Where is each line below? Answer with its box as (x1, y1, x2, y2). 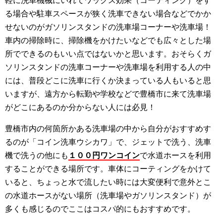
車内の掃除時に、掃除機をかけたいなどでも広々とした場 (5, 36, 211, 45)
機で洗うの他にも (5, 151, 68, 160)
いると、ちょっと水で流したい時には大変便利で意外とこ (5, 178, 211, 187)
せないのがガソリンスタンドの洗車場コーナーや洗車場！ (5, 23, 211, 32)
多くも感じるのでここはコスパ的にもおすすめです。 (5, 205, 195, 214)
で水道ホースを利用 (140, 151, 211, 160)
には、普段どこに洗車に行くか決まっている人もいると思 (5, 76, 211, 85)
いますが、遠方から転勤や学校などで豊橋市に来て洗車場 (5, 90, 211, 99)
